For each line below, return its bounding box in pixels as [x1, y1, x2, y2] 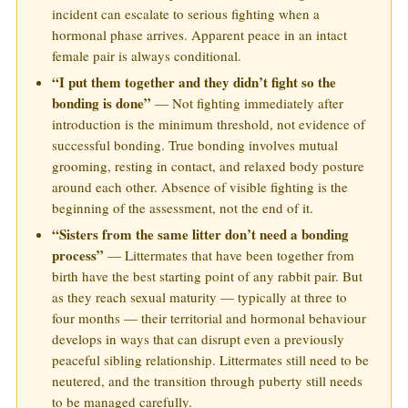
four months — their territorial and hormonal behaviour [52, 309, 366, 328]
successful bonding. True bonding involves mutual [52, 136, 338, 155]
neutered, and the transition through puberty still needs [52, 372, 362, 391]
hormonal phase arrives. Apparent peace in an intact [52, 25, 347, 45]
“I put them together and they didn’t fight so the [52, 72, 336, 93]
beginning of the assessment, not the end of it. [52, 199, 313, 218]
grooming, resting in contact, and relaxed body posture [52, 157, 364, 176]
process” [52, 245, 104, 266]
